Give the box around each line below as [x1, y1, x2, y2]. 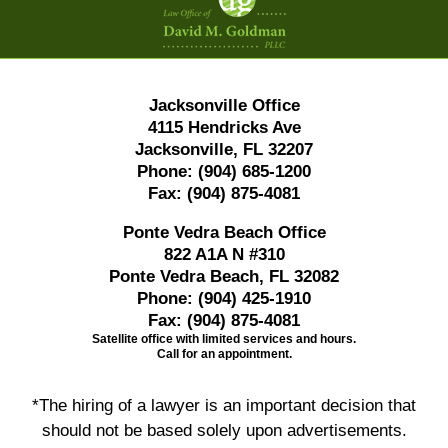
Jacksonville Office [148, 95, 300, 115]
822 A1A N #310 [163, 244, 285, 264]
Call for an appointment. [156, 346, 292, 361]
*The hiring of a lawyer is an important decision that [32, 396, 416, 416]
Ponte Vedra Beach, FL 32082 [109, 266, 339, 286]
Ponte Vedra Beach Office [122, 222, 326, 242]
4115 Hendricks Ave [147, 117, 301, 137]
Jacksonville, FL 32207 [135, 139, 313, 159]
